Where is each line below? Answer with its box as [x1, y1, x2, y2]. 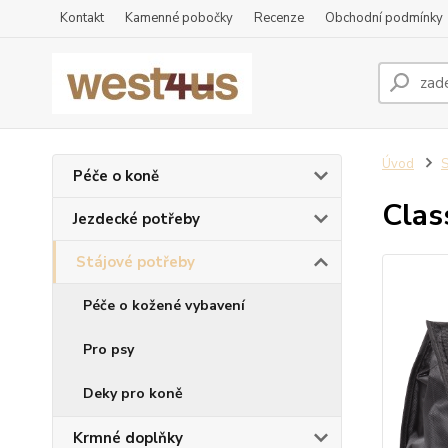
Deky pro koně [83, 384, 183, 403]
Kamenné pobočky [125, 9, 233, 27]
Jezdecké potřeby [73, 209, 200, 229]
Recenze [254, 9, 304, 27]
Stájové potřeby [76, 252, 195, 272]
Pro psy [83, 340, 134, 359]
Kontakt [60, 9, 104, 27]
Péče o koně [73, 166, 159, 186]
